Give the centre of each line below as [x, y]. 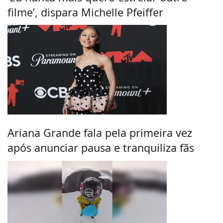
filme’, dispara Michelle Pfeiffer [85, 12]
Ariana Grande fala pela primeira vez [100, 133]
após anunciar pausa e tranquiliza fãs [101, 148]
